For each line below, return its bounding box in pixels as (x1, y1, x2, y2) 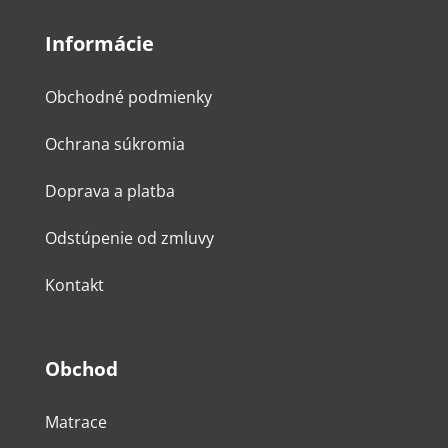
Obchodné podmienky (44, 86, 212, 109)
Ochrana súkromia (44, 133, 185, 156)
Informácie (44, 30, 154, 58)
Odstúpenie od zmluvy (44, 227, 214, 250)
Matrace (44, 411, 107, 434)
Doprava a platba (44, 180, 175, 203)
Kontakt (44, 274, 104, 297)
